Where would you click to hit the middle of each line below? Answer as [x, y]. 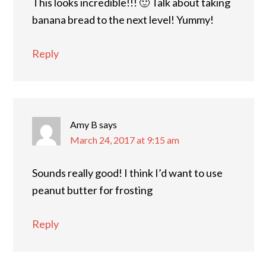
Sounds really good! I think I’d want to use [127, 172]
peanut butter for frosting [92, 190]
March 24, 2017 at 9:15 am [125, 140]
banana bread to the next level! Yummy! [123, 19]
